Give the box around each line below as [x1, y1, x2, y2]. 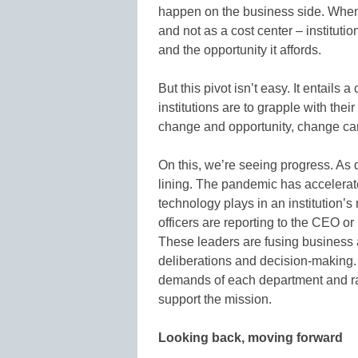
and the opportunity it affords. [158, 42, 321, 57]
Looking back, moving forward [158, 330, 343, 344]
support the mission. [158, 292, 272, 306]
